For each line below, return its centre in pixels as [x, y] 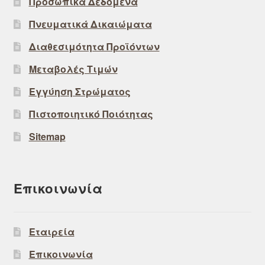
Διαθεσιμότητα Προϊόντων [94, 46]
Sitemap [47, 136]
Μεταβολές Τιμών [73, 69]
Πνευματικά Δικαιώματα [90, 24]
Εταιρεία [51, 232]
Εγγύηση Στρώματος [80, 91]
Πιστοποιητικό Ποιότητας [91, 114]
